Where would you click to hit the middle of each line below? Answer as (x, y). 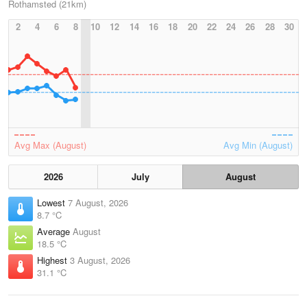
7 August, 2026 (98, 202)
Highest (53, 260)
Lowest (52, 202)
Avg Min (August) (258, 145)
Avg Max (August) (50, 145)
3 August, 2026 (100, 260)
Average (55, 231)
